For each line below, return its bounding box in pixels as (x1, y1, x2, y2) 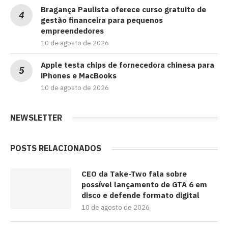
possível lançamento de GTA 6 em (81, 179, 207, 189)
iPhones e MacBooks (41, 70, 117, 80)
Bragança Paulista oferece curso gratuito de (41, 4, 206, 14)
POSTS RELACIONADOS (10, 142, 101, 153)
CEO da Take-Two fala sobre (81, 168, 187, 179)
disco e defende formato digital (81, 190, 199, 200)
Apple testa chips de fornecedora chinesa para (41, 60, 214, 70)
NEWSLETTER (10, 112, 62, 123)
